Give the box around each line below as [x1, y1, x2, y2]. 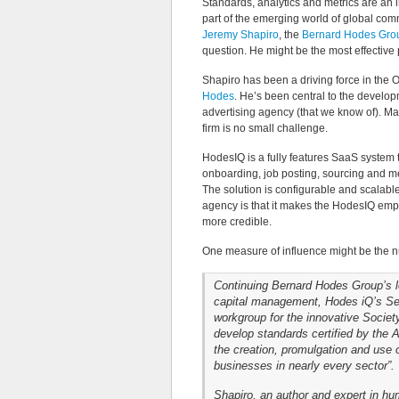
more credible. [202, 216, 272, 228]
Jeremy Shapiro [202, 28, 279, 41]
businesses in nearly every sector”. [214, 359, 395, 372]
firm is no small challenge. [202, 122, 328, 134]
